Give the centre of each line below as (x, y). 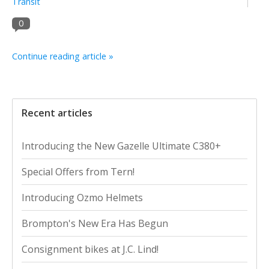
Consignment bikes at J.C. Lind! (90, 249)
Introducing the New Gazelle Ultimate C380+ (121, 146)
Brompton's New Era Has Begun (95, 223)
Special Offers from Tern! (78, 171)
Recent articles (57, 113)
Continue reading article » (63, 56)
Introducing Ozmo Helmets (82, 197)
